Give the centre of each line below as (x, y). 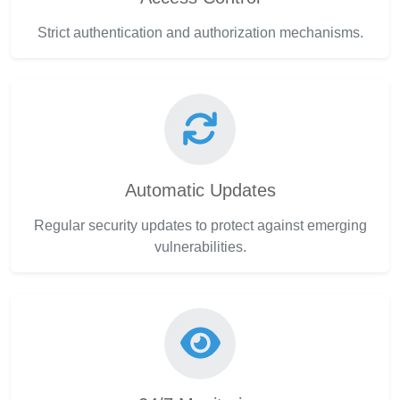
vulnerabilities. (200, 247)
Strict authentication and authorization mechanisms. (200, 33)
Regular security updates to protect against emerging (200, 226)
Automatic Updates (200, 191)
